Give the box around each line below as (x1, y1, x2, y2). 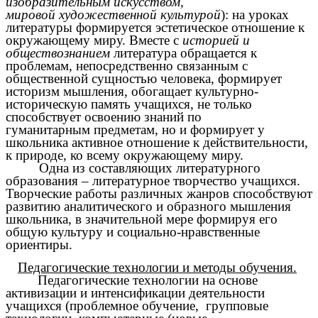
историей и (182, 32, 250, 48)
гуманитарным (6, 121, 90, 137)
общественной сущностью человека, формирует (6, 70, 282, 86)
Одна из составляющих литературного (39, 160, 261, 175)
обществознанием (6, 45, 110, 60)
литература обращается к (110, 45, 257, 60)
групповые (206, 298, 268, 314)
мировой (6, 6, 55, 22)
